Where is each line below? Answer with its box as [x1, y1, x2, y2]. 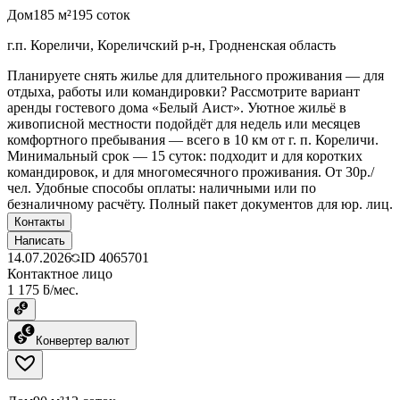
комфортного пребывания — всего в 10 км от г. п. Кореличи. [7, 131, 379, 147]
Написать [14, 233, 65, 247]
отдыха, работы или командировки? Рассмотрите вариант [7, 83, 360, 99]
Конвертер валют [36, 333, 129, 347]
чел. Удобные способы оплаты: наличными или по [7, 179, 316, 196]
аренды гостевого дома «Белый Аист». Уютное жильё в [7, 99, 346, 115]
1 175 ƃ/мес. [7, 281, 79, 297]
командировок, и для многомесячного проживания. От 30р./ [7, 163, 374, 179]
